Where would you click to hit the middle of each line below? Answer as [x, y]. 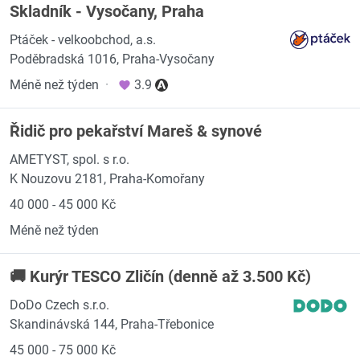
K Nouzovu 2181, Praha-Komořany [107, 179]
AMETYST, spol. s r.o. [70, 160]
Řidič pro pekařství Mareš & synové [136, 131]
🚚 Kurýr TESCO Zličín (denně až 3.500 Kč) [160, 276]
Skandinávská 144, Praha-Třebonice [112, 324]
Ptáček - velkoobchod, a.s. [83, 40]
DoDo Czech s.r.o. [59, 305]
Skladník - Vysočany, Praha [107, 11]
